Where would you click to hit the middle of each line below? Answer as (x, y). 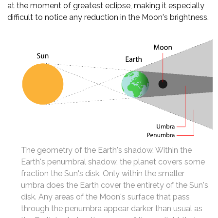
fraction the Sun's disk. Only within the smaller (103, 174)
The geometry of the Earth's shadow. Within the (106, 150)
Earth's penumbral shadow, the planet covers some (113, 162)
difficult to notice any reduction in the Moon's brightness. (108, 17)
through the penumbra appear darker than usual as (112, 209)
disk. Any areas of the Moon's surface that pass (105, 197)
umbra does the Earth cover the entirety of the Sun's (115, 185)
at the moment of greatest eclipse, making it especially (106, 6)
